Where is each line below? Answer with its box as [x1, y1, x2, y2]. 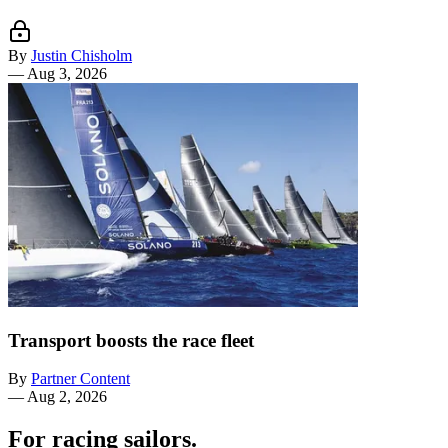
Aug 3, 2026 [27, 64, 107, 82]
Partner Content [31, 370, 130, 388]
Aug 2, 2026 [27, 388, 107, 406]
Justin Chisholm [31, 46, 132, 64]
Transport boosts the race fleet [8, 329, 254, 351]
